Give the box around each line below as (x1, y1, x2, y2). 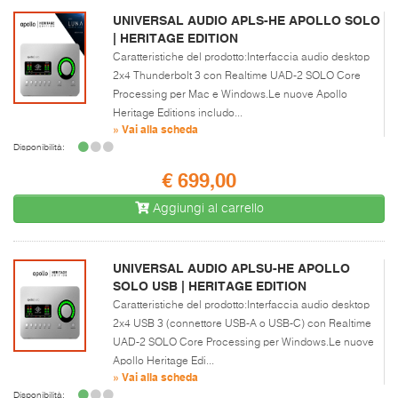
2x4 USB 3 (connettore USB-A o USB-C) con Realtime (113, 318, 371, 330)
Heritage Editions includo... (113, 107, 243, 119)
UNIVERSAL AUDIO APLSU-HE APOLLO (113, 259, 350, 276)
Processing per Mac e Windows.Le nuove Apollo (113, 89, 347, 100)
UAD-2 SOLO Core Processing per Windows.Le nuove (113, 337, 374, 348)
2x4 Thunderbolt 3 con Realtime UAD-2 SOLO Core (113, 70, 361, 82)
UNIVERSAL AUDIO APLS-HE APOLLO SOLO (113, 12, 380, 28)
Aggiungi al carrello (148, 202, 264, 215)
